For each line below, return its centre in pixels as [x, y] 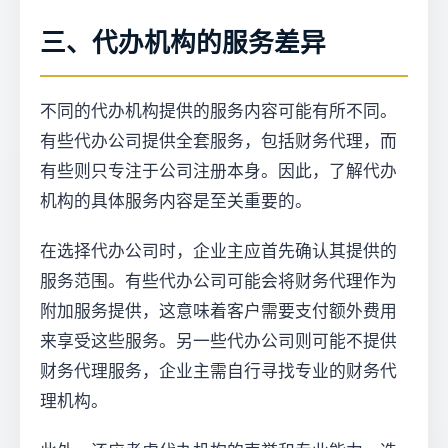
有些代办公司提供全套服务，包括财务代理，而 [218, 141]
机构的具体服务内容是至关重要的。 [176, 201]
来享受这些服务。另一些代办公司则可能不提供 [218, 341]
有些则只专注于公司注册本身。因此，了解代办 [218, 171]
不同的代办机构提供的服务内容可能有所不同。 [218, 111]
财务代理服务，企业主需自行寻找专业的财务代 [218, 371]
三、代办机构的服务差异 [183, 43]
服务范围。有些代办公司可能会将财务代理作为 [218, 281]
